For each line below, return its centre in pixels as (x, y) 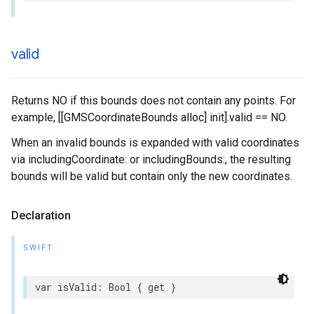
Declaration (41, 216)
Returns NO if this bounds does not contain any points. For (153, 101)
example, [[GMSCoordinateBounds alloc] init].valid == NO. (149, 117)
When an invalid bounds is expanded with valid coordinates (155, 143)
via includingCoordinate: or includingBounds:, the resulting (151, 159)
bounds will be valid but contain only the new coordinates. (152, 176)
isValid (77, 287)
